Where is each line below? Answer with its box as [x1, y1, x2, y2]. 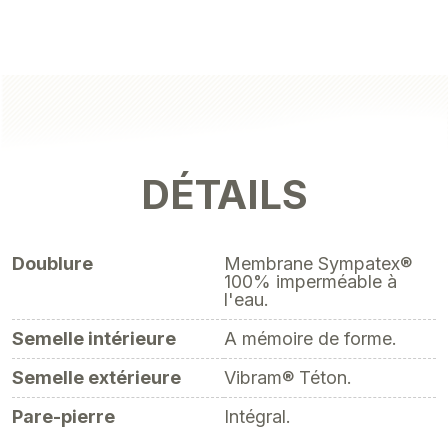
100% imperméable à [224, 271, 397, 292]
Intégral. [224, 406, 291, 427]
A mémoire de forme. [224, 328, 397, 349]
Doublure [12, 253, 93, 274]
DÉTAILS [140, 170, 308, 219]
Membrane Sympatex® [224, 253, 412, 274]
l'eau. [224, 289, 269, 310]
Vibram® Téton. [224, 367, 352, 388]
